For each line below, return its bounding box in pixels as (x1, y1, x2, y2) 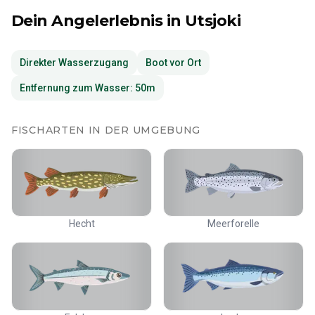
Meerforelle (207, 218, 259, 230)
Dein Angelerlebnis (11, 11, 163, 30)
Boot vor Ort (146, 56, 201, 68)
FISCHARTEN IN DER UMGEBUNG (11, 123, 201, 136)
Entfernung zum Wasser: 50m (20, 82, 155, 94)
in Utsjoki (162, 11, 241, 30)
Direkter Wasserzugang (20, 56, 129, 68)
